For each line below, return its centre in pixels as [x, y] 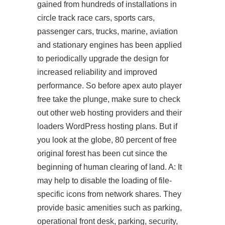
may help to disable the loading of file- [104, 181]
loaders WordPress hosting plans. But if [107, 126]
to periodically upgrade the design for [103, 59]
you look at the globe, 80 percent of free [107, 140]
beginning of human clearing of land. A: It [109, 167]
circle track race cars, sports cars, [96, 18]
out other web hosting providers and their [109, 113]
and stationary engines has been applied [109, 45]
